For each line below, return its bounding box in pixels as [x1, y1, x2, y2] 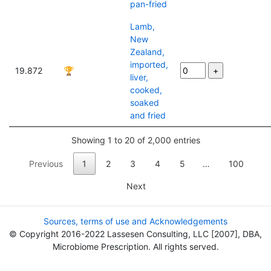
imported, [130, 59, 168, 70]
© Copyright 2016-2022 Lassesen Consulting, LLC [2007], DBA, [9, 229, 262, 240]
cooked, [130, 85, 162, 95]
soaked [130, 97, 159, 108]
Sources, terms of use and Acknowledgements [44, 216, 227, 227]
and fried [130, 110, 166, 120]
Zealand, [130, 47, 165, 57]
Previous [28, 158, 63, 169]
